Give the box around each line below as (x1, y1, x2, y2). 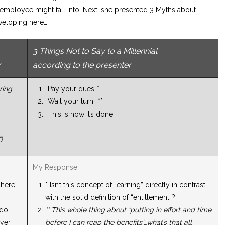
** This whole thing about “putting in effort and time (45, 206, 212, 214)
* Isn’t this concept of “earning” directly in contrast (45, 181, 206, 189)
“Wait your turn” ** (45, 97, 103, 106)
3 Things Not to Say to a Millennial (33, 46, 158, 56)
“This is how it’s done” (45, 110, 116, 119)
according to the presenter (33, 60, 132, 70)
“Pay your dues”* (45, 85, 100, 93)
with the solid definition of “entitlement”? (45, 193, 176, 202)
